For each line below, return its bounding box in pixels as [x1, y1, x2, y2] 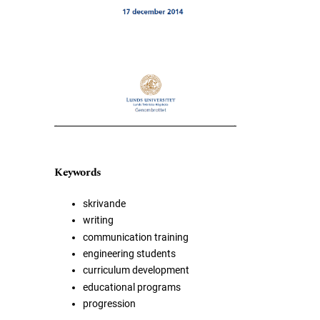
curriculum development [82, 264, 189, 276]
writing [82, 214, 114, 226]
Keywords [54, 164, 101, 181]
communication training [82, 231, 189, 243]
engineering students [82, 248, 176, 260]
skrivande [82, 197, 126, 209]
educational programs [82, 281, 181, 293]
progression [82, 298, 136, 310]
